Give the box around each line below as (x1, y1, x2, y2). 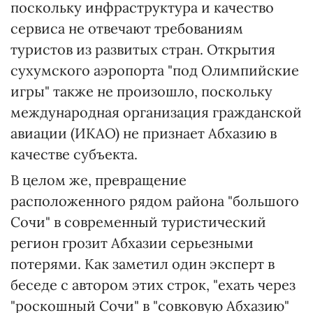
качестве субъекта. (10, 145, 138, 163)
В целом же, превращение (10, 171, 187, 189)
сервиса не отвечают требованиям (10, 20, 243, 37)
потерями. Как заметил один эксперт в (10, 255, 275, 272)
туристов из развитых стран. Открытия (10, 41, 275, 58)
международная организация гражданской (10, 103, 302, 121)
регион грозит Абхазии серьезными (10, 234, 254, 252)
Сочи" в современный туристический (10, 213, 266, 231)
